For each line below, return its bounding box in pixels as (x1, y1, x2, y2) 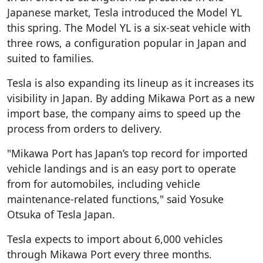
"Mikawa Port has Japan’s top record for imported (7, 146, 248, 160)
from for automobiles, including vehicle (7, 176, 200, 191)
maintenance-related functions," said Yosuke (7, 191, 224, 206)
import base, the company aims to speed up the (7, 106, 241, 120)
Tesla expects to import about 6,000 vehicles (7, 231, 222, 246)
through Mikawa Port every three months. (7, 247, 212, 261)
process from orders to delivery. (7, 121, 162, 136)
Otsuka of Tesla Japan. (7, 207, 115, 221)
